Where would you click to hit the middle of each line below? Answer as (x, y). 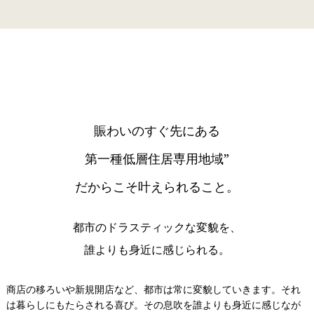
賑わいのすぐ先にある (157, 130)
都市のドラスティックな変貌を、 (157, 227)
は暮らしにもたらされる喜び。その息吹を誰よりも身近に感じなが (153, 304)
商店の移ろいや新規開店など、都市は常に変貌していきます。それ (153, 289)
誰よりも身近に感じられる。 (157, 249)
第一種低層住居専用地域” (157, 158)
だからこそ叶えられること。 (157, 186)
